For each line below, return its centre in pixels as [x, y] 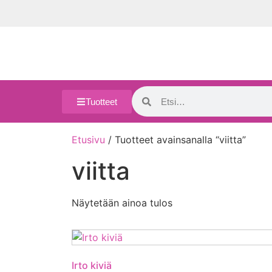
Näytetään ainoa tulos [122, 203]
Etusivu [88, 140]
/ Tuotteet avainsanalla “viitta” [175, 140]
